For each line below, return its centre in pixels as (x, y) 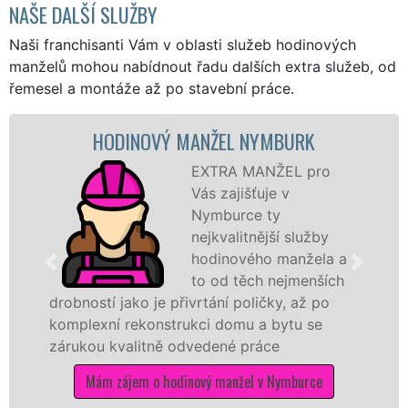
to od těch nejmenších (266, 280)
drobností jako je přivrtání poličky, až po (188, 302)
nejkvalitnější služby (259, 236)
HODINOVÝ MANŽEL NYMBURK (204, 140)
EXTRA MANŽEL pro (260, 171)
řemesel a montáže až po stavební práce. (152, 88)
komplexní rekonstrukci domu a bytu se (184, 324)
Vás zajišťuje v (239, 193)
